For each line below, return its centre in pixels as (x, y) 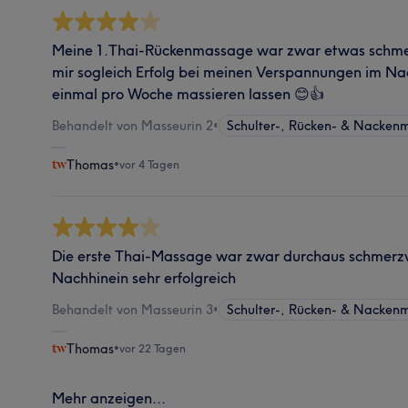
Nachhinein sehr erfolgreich (144, 277)
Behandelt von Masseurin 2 (133, 125)
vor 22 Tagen (153, 348)
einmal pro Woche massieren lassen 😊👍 (189, 93)
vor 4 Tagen (150, 164)
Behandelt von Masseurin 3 (133, 309)
